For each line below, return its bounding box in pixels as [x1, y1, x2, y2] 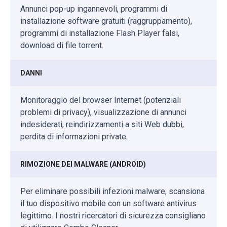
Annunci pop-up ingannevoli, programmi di [20, 4, 167, 14]
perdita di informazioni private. [20, 131, 128, 141]
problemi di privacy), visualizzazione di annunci [20, 107, 186, 117]
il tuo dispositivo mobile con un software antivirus [20, 198, 197, 208]
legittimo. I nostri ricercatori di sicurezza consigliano [20, 210, 206, 220]
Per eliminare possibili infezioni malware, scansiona [20, 186, 205, 196]
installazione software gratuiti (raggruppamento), [20, 16, 192, 26]
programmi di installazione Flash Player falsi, [20, 28, 179, 38]
